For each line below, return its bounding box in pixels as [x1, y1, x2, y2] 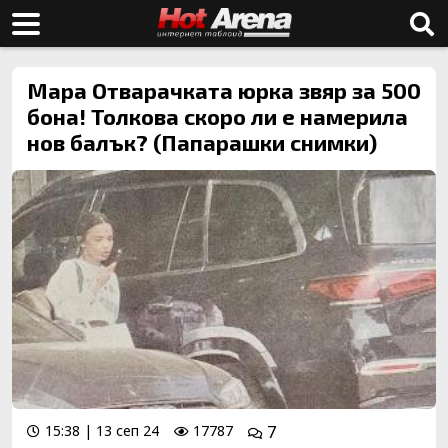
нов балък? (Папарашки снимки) [27, 129, 377, 155]
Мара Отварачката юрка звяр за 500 [27, 77, 421, 103]
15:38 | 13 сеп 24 [45, 420, 159, 440]
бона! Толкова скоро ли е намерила [27, 103, 408, 129]
